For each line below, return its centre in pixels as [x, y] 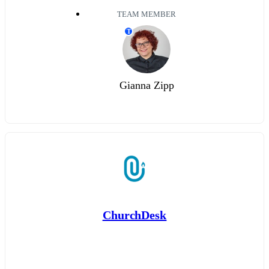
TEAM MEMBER [147, 15]
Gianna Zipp [147, 86]
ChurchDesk [134, 215]
